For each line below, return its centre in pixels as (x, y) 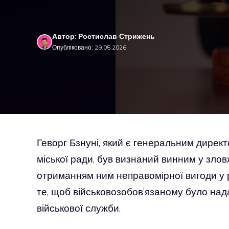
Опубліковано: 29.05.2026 (89, 47)
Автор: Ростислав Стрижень (104, 36)
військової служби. (79, 208)
